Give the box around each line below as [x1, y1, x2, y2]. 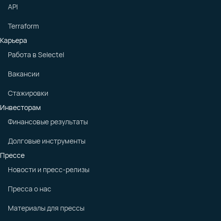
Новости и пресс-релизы [8, 165, 89, 174]
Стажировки [8, 88, 48, 98]
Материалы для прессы [8, 203, 84, 213]
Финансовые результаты [8, 117, 88, 126]
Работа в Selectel [8, 50, 64, 59]
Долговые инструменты [8, 136, 85, 146]
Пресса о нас [8, 184, 51, 193]
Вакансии [8, 69, 39, 78]
